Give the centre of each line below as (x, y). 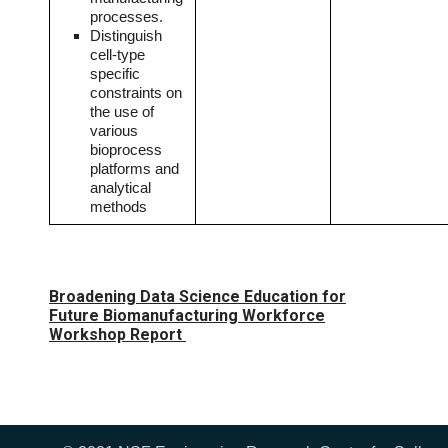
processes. (126, 17)
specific (115, 74)
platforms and (134, 169)
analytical (120, 188)
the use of (122, 112)
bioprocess (126, 150)
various (114, 131)
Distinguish (126, 36)
